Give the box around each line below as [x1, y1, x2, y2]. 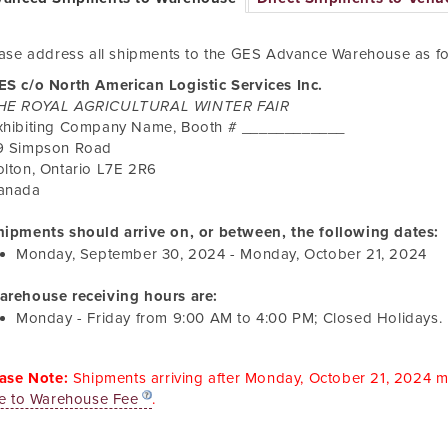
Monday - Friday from [16, 309, 173, 327]
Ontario [39, 160, 93, 178]
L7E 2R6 [96, 160, 157, 178]
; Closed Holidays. [314, 309, 443, 327]
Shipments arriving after [68, 369, 245, 387]
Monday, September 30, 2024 [16, 245, 226, 263]
